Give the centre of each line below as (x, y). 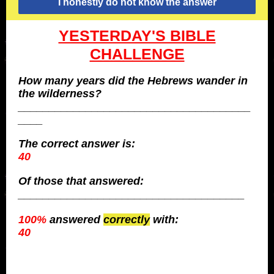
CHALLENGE (137, 54)
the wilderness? (60, 94)
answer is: (107, 144)
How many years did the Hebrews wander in (133, 81)
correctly (127, 220)
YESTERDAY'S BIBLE (137, 35)
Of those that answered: (81, 181)
